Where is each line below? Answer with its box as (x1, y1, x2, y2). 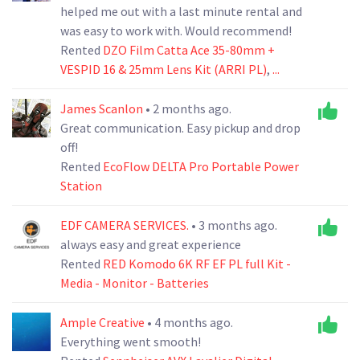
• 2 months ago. (145, 100, 231, 117)
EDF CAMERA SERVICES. (60, 216, 191, 233)
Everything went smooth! (60, 333, 201, 350)
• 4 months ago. (147, 313, 233, 330)
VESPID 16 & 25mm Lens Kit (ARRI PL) (60, 60, 267, 77)
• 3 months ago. (191, 216, 277, 233)
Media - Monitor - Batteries (60, 274, 209, 291)
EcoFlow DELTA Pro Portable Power (103, 157, 299, 174)
